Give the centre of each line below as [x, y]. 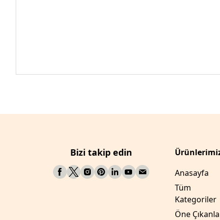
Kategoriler [196, 199]
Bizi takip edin [101, 152]
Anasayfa [192, 173]
